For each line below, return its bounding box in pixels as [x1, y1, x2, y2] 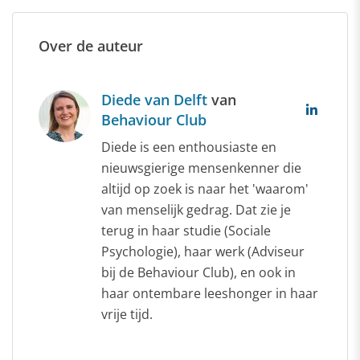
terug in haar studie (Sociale [101, 221, 271, 239]
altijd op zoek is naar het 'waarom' [101, 179, 309, 198]
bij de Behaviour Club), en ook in [101, 263, 296, 281]
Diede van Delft [101, 89, 211, 109]
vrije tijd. [101, 305, 153, 323]
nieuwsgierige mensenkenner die [101, 158, 301, 177]
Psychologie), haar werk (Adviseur [101, 242, 305, 260]
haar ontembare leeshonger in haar [101, 284, 318, 302]
